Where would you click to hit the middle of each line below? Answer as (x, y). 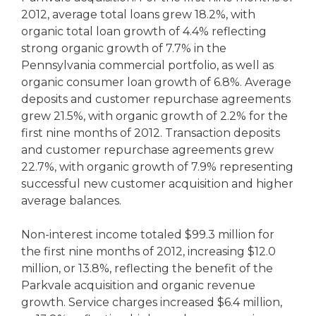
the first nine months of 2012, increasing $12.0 (148, 251)
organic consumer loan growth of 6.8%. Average (156, 82)
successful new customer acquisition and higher (157, 184)
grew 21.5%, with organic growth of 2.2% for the (154, 116)
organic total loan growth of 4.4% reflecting (144, 31)
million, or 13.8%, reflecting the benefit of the (147, 268)
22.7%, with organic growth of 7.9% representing (157, 167)
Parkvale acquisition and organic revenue (138, 285)
